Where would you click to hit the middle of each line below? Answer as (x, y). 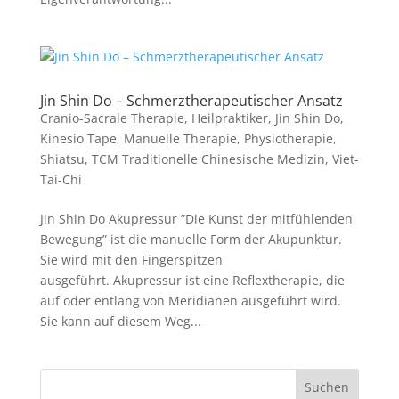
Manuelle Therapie (180, 138)
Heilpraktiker (229, 118)
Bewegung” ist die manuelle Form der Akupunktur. (191, 239)
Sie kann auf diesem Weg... (120, 321)
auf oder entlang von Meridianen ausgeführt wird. (190, 301)
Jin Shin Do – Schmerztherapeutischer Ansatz (191, 101)
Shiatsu (62, 159)
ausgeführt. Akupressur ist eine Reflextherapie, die (192, 280)
